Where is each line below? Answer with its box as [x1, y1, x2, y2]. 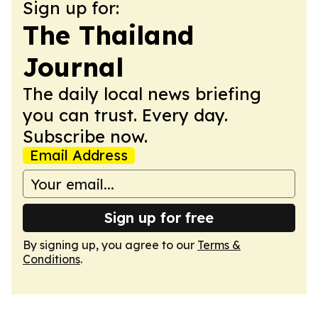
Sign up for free [104, 209, 214, 226]
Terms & [197, 238, 241, 252]
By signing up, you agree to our [23, 238, 197, 252]
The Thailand [23, 19, 194, 51]
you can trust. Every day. [23, 104, 228, 126]
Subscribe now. [23, 126, 148, 147]
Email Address [30, 146, 128, 164]
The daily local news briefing [23, 83, 261, 104]
